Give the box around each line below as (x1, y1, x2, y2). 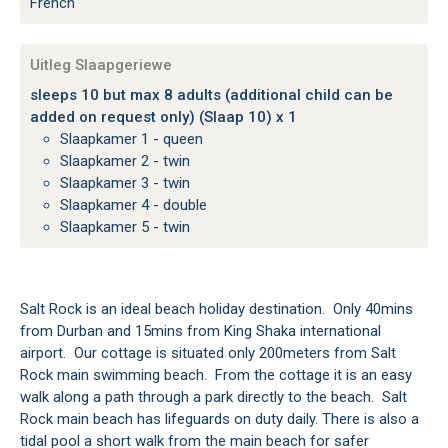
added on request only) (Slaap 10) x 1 (30, 108, 297, 127)
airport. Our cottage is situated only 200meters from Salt (20, 344, 396, 363)
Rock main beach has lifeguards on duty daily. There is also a (20, 410, 419, 429)
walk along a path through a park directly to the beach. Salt (20, 388, 407, 407)
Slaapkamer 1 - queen (69, 130, 203, 149)
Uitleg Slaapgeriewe (30, 56, 172, 75)
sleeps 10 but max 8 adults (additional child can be (30, 86, 393, 105)
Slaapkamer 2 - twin (69, 152, 190, 171)
